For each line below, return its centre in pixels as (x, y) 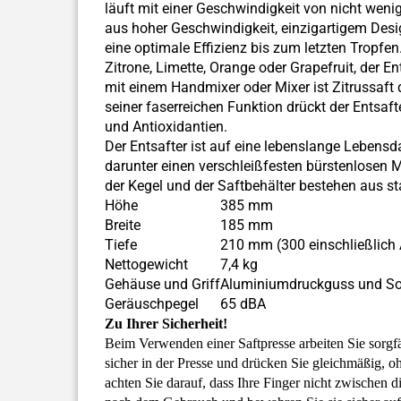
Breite (123, 225)
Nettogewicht (146, 264)
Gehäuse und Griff (162, 284)
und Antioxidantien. (166, 127)
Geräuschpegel (152, 304)
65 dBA (243, 304)
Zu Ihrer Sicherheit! (166, 324)
